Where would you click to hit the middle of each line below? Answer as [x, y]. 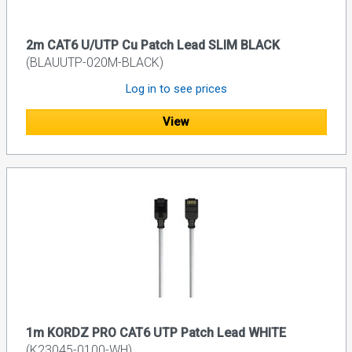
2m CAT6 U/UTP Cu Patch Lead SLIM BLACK [152, 46]
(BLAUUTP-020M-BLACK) [94, 63]
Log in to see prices [176, 89]
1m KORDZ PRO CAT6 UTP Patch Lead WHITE [156, 332]
